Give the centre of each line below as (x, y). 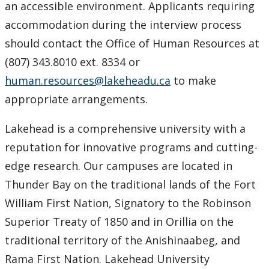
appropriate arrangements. (76, 99)
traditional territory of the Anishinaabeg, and (122, 240)
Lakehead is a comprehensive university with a (125, 129)
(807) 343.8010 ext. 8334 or (72, 62)
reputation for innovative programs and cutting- (131, 147)
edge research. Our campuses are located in (119, 166)
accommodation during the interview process (123, 25)
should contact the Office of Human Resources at (132, 44)
